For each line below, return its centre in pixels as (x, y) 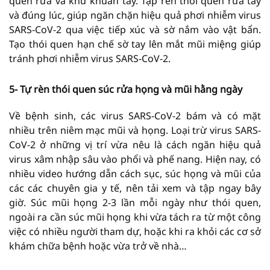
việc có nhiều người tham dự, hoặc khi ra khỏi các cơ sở (135, 231)
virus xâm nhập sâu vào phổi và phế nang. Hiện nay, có (135, 159)
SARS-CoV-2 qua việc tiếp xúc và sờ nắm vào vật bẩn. (135, 29)
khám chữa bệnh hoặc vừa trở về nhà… (98, 246)
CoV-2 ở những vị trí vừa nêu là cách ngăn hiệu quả (135, 144)
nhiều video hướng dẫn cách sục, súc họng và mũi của (135, 173)
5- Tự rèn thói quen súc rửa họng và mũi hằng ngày (126, 89)
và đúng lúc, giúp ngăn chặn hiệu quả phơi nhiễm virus (135, 15)
